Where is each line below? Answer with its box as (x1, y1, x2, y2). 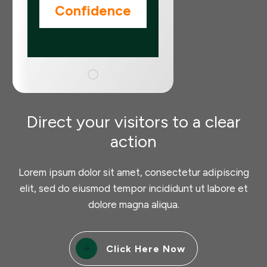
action (110, 131, 157, 151)
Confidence (55, 2, 131, 19)
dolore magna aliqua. (88, 198, 179, 210)
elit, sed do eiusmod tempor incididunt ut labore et (19, 182, 248, 194)
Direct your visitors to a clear (26, 111, 241, 132)
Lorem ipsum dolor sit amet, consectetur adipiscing (18, 166, 249, 178)
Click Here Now (106, 243, 185, 254)
